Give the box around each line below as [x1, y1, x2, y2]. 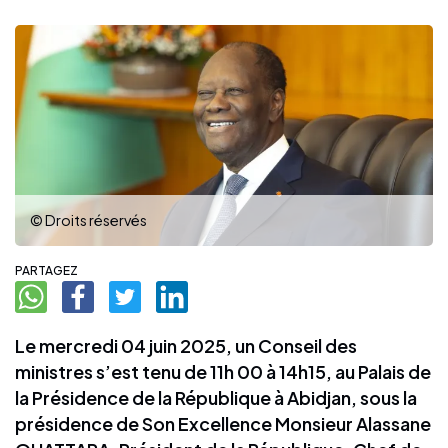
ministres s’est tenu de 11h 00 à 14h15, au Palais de [15, 359, 431, 383]
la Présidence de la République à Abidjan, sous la [15, 385, 417, 409]
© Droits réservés [30, 210, 147, 229]
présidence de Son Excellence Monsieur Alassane [15, 411, 431, 435]
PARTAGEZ [15, 262, 78, 278]
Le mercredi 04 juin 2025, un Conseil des [15, 333, 357, 357]
